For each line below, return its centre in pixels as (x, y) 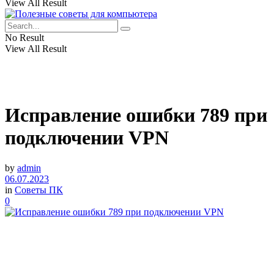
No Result (24, 38)
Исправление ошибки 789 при (136, 115)
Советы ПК (39, 190)
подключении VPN (87, 138)
